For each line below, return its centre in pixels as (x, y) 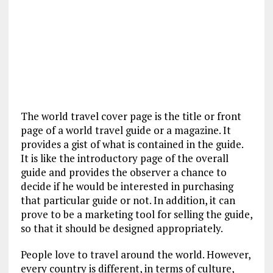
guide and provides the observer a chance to (123, 172)
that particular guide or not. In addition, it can (128, 200)
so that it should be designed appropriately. (122, 228)
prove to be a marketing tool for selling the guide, (136, 214)
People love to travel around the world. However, (135, 254)
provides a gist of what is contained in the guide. (132, 144)
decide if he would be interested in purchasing (127, 186)
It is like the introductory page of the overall (124, 158)
